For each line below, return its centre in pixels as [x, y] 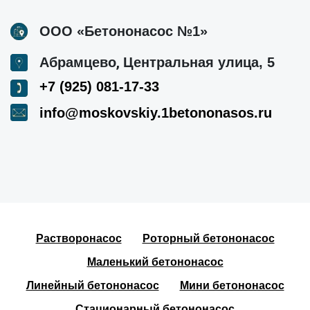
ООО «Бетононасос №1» [124, 31]
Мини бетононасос [232, 285]
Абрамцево [78, 62]
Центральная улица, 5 [199, 62]
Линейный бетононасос [92, 285]
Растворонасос [79, 238]
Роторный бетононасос [208, 238]
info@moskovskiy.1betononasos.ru [156, 112]
